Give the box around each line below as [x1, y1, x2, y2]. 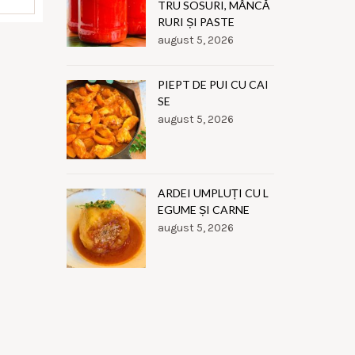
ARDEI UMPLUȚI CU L [157, 186, 269, 200]
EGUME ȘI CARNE [157, 203, 250, 216]
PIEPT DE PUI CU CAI [157, 78, 269, 91]
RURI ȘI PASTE [157, 15, 235, 29]
